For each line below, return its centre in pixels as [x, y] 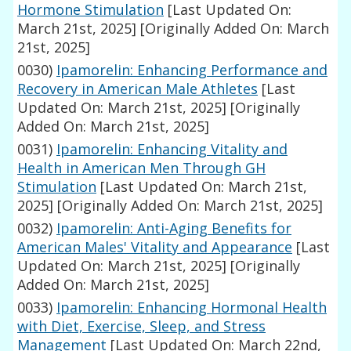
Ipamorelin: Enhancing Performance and [192, 70]
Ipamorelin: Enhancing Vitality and [172, 149]
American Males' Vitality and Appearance [155, 247]
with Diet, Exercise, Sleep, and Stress [142, 326]
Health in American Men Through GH [142, 168]
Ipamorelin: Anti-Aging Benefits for [174, 228]
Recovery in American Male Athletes [138, 89]
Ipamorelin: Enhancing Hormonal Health [192, 308]
